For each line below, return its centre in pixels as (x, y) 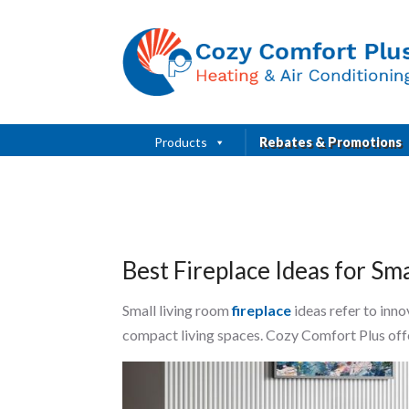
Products (181, 142)
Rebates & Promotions (330, 142)
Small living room (178, 309)
